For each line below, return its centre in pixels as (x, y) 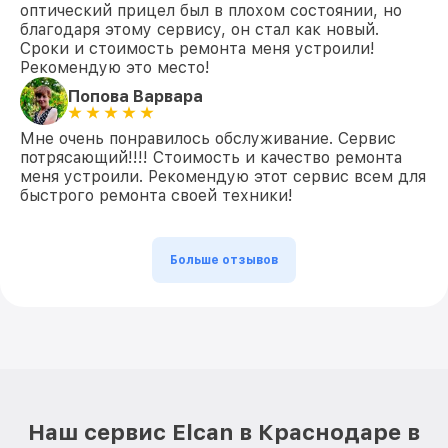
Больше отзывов (224, 260)
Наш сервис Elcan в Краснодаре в (224, 432)
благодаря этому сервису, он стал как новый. (199, 29)
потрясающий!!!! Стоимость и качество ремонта (211, 157)
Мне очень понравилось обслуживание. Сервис (208, 138)
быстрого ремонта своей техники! (156, 195)
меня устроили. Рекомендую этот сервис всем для (223, 176)
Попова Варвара (135, 96)
